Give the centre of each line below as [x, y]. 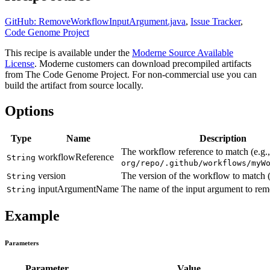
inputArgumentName [78, 189]
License [20, 63]
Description [223, 138]
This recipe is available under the [68, 52]
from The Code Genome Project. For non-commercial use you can [131, 74]
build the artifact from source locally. [74, 85]
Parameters [22, 243]
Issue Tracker [215, 21]
